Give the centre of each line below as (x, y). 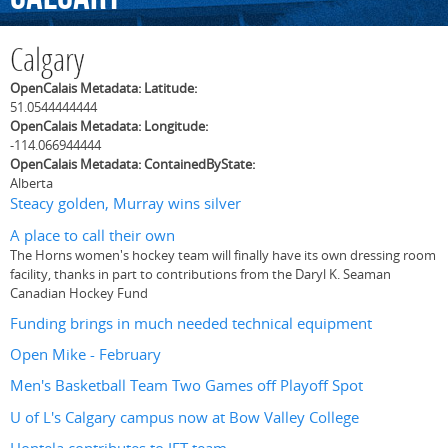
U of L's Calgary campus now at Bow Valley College (184, 417)
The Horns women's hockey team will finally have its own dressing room (223, 254)
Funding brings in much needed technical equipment (191, 323)
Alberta (31, 183)
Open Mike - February (85, 355)
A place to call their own (92, 235)
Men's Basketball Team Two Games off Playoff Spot (186, 386)
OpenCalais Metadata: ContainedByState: (134, 164)
